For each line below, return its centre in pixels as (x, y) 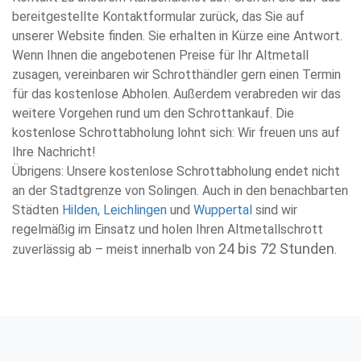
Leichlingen (135, 210)
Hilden (80, 210)
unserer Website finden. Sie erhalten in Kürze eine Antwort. (177, 36)
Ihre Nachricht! (54, 152)
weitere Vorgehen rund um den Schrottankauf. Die (153, 113)
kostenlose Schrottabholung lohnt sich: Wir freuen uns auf (176, 133)
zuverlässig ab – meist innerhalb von (115, 249)
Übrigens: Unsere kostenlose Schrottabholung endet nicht (176, 171)
